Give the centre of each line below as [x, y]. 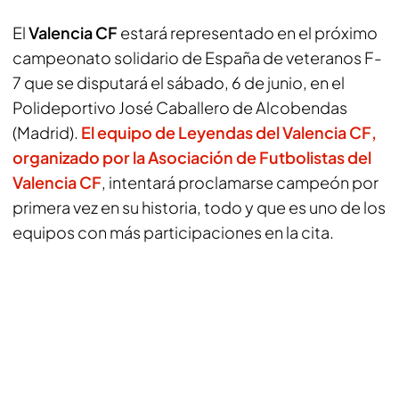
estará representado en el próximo [248, 33]
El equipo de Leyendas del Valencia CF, [229, 132]
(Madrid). [47, 132]
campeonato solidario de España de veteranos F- [197, 57]
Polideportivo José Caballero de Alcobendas [180, 107]
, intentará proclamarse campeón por [240, 182]
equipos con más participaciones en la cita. [173, 232]
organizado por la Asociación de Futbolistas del [192, 157]
